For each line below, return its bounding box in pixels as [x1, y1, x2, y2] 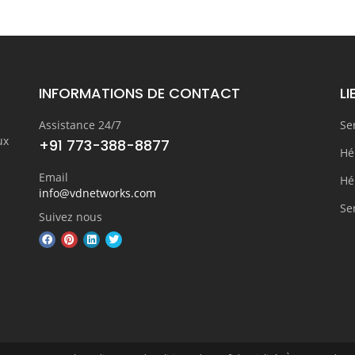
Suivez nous [39, 209, 102, 224]
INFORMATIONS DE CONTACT [39, 83, 240, 103]
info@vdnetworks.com [39, 185, 156, 200]
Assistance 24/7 [39, 117, 121, 132]
